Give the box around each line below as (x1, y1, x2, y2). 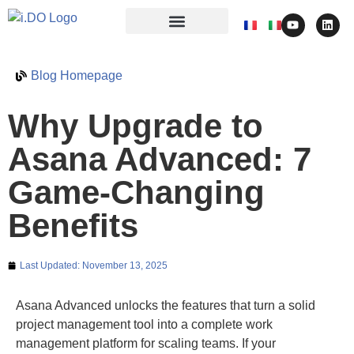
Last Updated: (20, 260, 82, 271)
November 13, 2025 (82, 260, 168, 271)
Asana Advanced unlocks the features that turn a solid (16, 299, 315, 312)
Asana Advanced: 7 (8, 141, 311, 178)
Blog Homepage (31, 69, 122, 82)
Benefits (8, 207, 138, 244)
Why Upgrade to (8, 107, 263, 145)
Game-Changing (8, 174, 265, 211)
